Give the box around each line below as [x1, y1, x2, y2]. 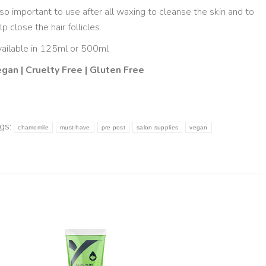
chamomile [18, 124, 49, 131]
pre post [101, 124, 126, 131]
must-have [59, 124, 90, 131]
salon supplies [137, 124, 179, 131]
